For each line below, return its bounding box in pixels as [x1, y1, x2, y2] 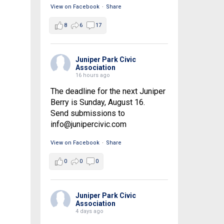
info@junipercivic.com [50, 119, 126, 129]
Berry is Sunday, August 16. [50, 97, 145, 107]
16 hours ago [75, 72, 110, 79]
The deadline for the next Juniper [50, 86, 165, 96]
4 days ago [75, 208, 103, 215]
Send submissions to [50, 108, 125, 118]
